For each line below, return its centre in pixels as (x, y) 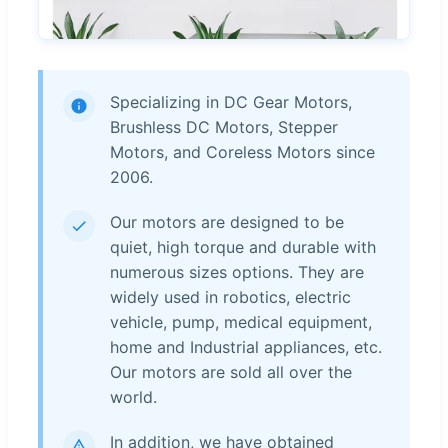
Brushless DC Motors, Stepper (224, 126)
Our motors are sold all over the (231, 371)
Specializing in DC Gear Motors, (231, 101)
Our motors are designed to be (227, 221)
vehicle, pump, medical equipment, (241, 321)
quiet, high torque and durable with (243, 246)
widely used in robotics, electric (230, 296)
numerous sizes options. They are (237, 271)
